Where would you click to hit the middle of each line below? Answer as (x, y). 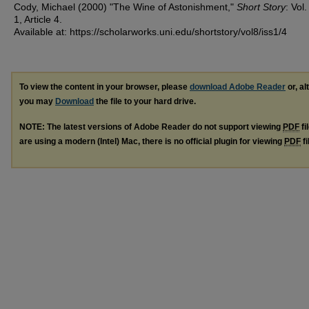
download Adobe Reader (238, 87)
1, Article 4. (38, 19)
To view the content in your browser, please (104, 87)
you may (37, 101)
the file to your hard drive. (145, 101)
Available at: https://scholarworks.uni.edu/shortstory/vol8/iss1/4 (150, 32)
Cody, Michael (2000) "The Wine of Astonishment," (125, 7)
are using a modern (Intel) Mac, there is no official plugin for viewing (152, 141)
